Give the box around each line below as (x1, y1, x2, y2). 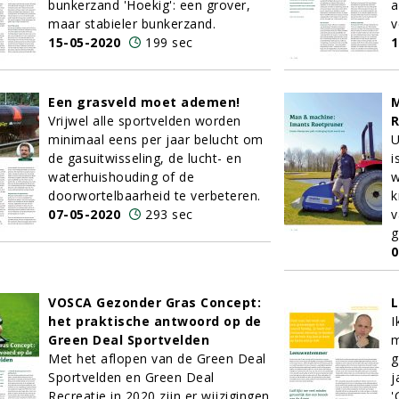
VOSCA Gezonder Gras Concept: (48, 294, 261, 311)
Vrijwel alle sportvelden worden (48, 112, 241, 129)
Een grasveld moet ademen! (48, 94, 240, 110)
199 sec (145, 34, 193, 51)
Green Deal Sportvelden (48, 331, 209, 348)
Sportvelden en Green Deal (48, 369, 215, 386)
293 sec (145, 206, 193, 223)
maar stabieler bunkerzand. (48, 15, 216, 32)
